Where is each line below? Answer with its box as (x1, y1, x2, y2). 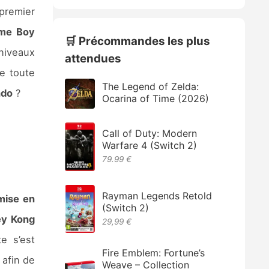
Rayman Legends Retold (102, 190, 213, 202)
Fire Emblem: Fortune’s (102, 247, 205, 259)
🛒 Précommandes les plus (65, 34, 211, 48)
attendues (65, 51, 122, 65)
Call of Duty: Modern (102, 127, 198, 140)
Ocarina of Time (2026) (102, 92, 210, 105)
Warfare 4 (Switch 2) (102, 139, 198, 152)
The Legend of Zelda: (102, 80, 199, 93)
